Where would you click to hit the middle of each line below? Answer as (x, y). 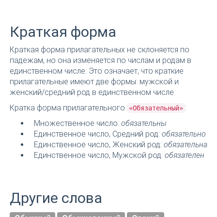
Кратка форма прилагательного (68, 108)
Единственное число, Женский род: (99, 145)
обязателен (185, 155)
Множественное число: (77, 124)
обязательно (184, 134)
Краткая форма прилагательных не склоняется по (100, 50)
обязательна (186, 145)
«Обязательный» (156, 108)
